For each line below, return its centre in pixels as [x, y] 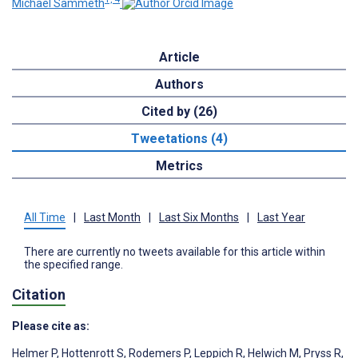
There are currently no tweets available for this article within [175, 252]
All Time [45, 218]
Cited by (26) [179, 112]
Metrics [179, 166]
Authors [179, 85]
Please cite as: [51, 326]
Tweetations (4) [179, 139]
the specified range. [74, 265]
